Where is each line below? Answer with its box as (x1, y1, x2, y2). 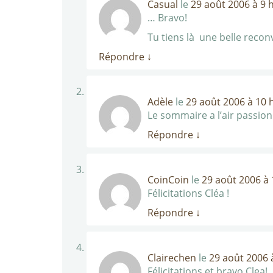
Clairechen (147, 251, 196, 264)
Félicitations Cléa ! (147, 186, 229, 200)
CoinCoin (147, 173, 189, 186)
